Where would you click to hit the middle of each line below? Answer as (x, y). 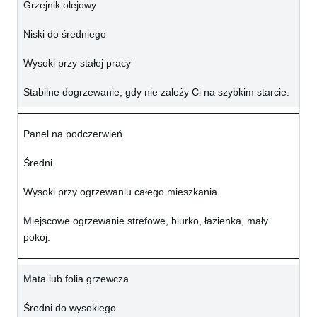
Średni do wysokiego (70, 308)
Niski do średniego (65, 34)
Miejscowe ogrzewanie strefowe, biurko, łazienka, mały (146, 221)
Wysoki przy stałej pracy (77, 63)
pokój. (37, 237)
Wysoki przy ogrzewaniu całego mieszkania (120, 192)
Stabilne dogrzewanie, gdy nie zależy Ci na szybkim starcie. (156, 92)
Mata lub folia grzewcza (76, 279)
